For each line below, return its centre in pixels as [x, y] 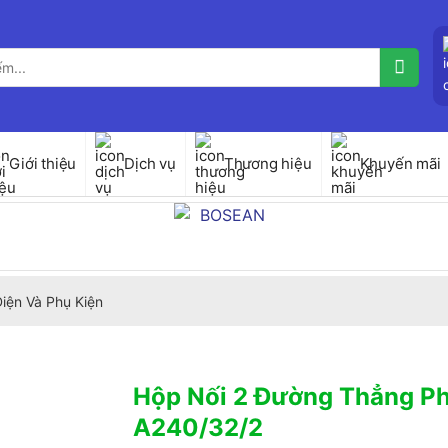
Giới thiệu [43, 163]
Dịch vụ [150, 163]
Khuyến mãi [400, 163]
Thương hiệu [267, 163]
